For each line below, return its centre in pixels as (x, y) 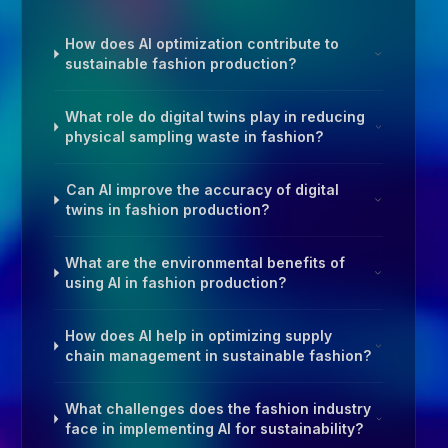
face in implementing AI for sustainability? (213, 428)
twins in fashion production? (167, 209)
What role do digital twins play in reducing (214, 116)
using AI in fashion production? (176, 282)
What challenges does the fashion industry (217, 408)
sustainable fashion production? (181, 63)
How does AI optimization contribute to (202, 43)
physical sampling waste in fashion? (193, 136)
